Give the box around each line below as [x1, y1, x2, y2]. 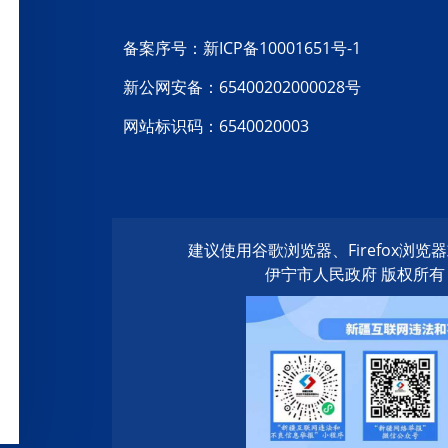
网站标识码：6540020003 [123, 115, 310, 137]
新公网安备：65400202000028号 [123, 76, 362, 98]
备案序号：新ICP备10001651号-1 [123, 37, 362, 59]
